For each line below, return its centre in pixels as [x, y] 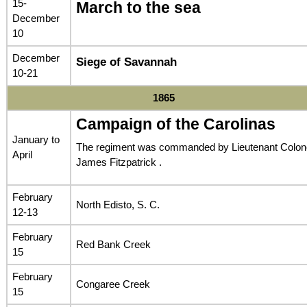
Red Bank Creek [113, 244]
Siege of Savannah [126, 62]
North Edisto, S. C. [118, 204]
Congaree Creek [113, 284]
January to [36, 139]
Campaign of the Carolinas [175, 124]
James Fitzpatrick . [119, 162]
